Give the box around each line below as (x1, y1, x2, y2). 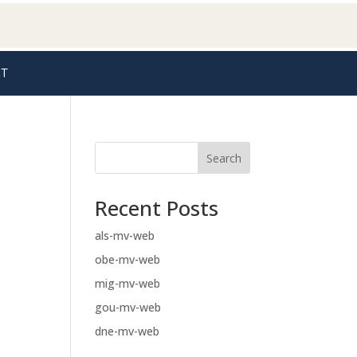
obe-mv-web (95, 252, 161, 267)
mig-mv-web (95, 276, 161, 291)
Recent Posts (95, 194, 219, 222)
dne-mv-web (95, 324, 160, 339)
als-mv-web (95, 228, 155, 243)
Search (206, 150, 241, 166)
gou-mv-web (95, 300, 162, 315)
